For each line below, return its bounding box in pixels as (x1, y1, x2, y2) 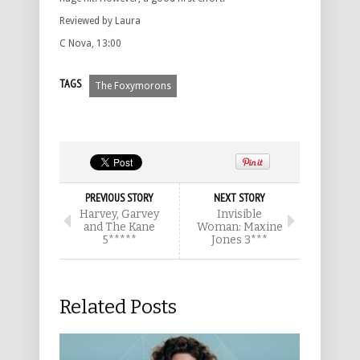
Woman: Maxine (196, 220, 283, 235)
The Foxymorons (95, 80, 171, 92)
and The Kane (84, 220, 155, 235)
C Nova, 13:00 (59, 38, 121, 50)
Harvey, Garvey (80, 207, 159, 222)
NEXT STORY (214, 190, 265, 206)
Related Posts (59, 296, 177, 319)
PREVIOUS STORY (85, 190, 153, 206)
